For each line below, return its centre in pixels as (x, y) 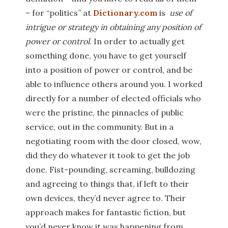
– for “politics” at (59, 13)
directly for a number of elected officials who (113, 98)
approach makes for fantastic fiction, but (106, 212)
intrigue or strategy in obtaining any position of (113, 27)
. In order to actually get (137, 41)
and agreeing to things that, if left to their (107, 184)
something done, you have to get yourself (106, 55)
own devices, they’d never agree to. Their (106, 198)
